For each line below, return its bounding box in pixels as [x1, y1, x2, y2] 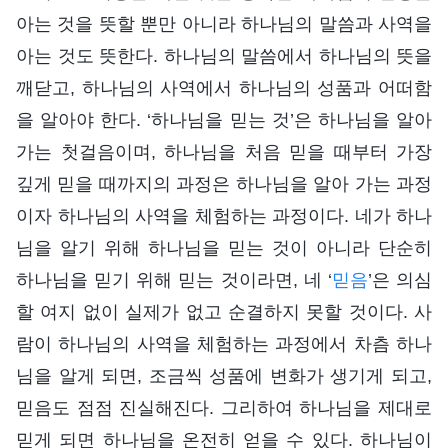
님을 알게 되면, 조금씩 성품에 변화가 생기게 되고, [16, 365, 432, 386]
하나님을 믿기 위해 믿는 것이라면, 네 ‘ [16, 269, 332, 290]
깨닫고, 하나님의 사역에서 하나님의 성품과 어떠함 [16, 77, 432, 98]
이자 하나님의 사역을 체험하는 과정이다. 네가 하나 [16, 205, 432, 226]
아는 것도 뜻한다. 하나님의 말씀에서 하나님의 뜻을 [16, 45, 432, 66]
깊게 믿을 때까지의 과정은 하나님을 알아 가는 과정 [16, 173, 432, 194]
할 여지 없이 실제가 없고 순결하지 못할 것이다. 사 [16, 301, 432, 322]
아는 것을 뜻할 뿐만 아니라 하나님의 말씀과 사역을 [16, 13, 432, 34]
